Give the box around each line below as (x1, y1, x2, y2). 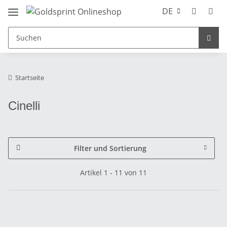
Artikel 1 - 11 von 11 (80, 167, 147, 177)
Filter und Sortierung (73, 143, 146, 153)
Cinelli (8, 98, 40, 112)
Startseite (15, 72, 44, 82)
